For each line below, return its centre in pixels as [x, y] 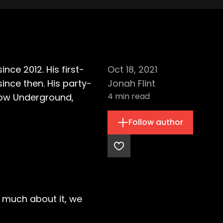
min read [131, 96]
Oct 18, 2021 [132, 69]
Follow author [156, 122]
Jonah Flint [131, 83]
